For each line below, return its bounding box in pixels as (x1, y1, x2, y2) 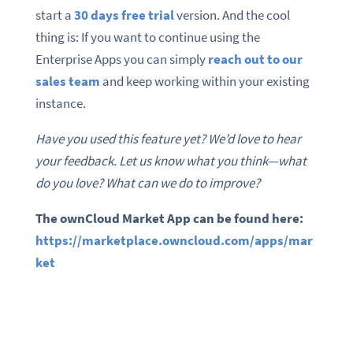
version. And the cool (173, 6, 290, 24)
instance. (35, 94, 86, 112)
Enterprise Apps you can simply (35, 50, 206, 68)
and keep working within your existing (99, 72, 310, 90)
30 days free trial (73, 6, 174, 24)
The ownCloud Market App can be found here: (35, 209, 303, 227)
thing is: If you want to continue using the (35, 28, 260, 46)
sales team (35, 72, 100, 90)
